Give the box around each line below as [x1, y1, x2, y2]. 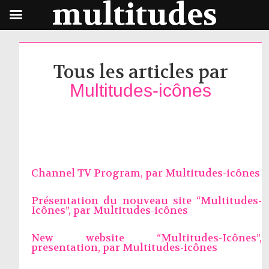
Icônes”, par [31, 204, 93, 217]
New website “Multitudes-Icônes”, [31, 232, 262, 244]
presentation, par [31, 241, 122, 254]
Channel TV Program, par [31, 167, 165, 180]
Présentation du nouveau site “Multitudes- [31, 195, 262, 207]
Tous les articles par [53, 61, 228, 84]
